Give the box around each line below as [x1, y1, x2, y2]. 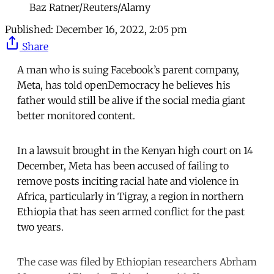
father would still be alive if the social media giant [17, 94, 245, 106]
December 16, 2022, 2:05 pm [56, 23, 187, 35]
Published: [5, 23, 53, 35]
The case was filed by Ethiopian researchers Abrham [17, 255, 257, 268]
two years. [17, 220, 64, 233]
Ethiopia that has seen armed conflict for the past [17, 205, 245, 218]
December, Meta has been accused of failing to [17, 159, 229, 172]
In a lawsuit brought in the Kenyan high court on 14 [17, 144, 253, 157]
